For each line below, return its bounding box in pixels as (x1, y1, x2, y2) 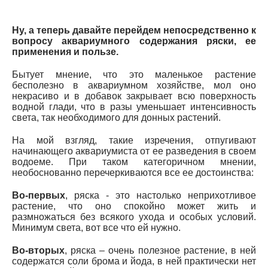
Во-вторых (12, 245, 65, 255)
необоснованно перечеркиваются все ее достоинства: (12, 167, 254, 178)
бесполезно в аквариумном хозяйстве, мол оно (12, 80, 256, 90)
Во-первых (12, 190, 65, 200)
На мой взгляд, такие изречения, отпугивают (12, 135, 256, 145)
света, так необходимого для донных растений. (12, 112, 221, 123)
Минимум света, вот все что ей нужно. (12, 222, 181, 233)
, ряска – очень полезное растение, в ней (65, 245, 256, 255)
